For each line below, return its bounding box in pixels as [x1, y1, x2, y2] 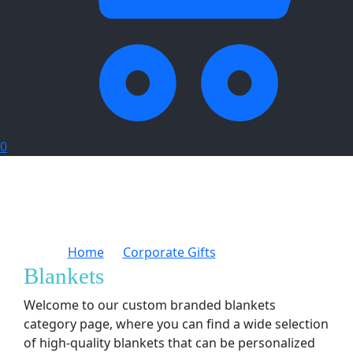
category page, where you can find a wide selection [24, 315, 329, 333]
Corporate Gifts [122, 243, 216, 261]
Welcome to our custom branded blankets [24, 296, 276, 314]
